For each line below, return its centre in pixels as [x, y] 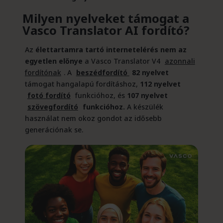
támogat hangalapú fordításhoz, [81, 84]
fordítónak [43, 72]
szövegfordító [53, 107]
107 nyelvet [147, 95]
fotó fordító [49, 95]
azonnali [180, 61]
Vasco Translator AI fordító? [106, 30]
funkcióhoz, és [100, 95]
